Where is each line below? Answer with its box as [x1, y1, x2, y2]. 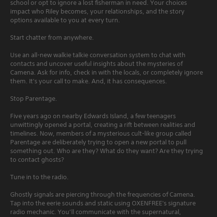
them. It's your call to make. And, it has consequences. [10, 77, 167, 85]
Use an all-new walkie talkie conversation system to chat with [10, 50, 186, 59]
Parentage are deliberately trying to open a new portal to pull [10, 138, 186, 146]
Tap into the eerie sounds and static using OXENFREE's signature [10, 199, 196, 207]
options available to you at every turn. [10, 15, 120, 24]
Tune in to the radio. [10, 172, 69, 181]
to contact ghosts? [10, 155, 64, 164]
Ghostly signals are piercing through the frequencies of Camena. [10, 190, 195, 199]
